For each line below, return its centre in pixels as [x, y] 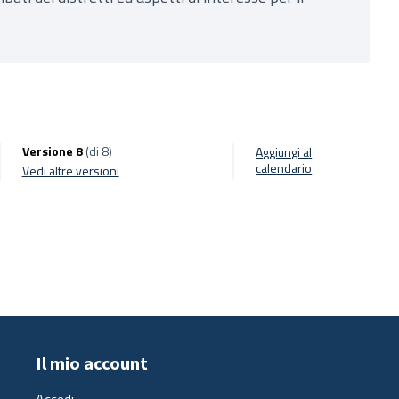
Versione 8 [52, 151]
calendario [284, 168]
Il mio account [92, 363]
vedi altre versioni [74, 171]
